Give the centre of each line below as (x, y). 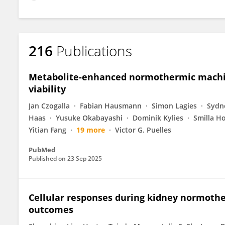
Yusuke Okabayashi (89, 118)
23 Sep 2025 (85, 158)
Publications (94, 51)
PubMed (42, 150)
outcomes (51, 209)
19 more (91, 130)
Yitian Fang (47, 130)
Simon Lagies (174, 106)
